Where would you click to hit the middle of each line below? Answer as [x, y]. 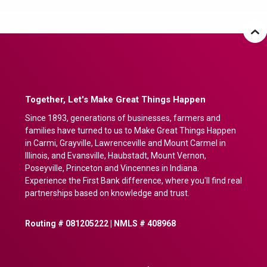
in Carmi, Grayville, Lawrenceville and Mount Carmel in [125, 143]
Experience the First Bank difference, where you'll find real [133, 181]
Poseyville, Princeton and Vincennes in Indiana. [112, 168]
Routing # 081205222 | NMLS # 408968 [100, 224]
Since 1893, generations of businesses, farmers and [123, 118]
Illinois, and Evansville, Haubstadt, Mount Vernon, [116, 156]
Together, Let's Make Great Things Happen [115, 100]
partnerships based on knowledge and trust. [107, 193]
